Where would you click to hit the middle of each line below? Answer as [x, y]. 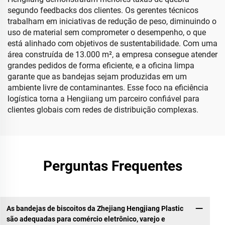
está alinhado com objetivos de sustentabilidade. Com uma [113, 43]
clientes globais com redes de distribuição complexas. [103, 110]
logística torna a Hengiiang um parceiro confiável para [103, 99]
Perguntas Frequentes [113, 166]
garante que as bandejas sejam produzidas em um [97, 77]
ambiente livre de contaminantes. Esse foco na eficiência [108, 88]
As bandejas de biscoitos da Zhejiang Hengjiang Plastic [95, 208]
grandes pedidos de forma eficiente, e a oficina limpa [101, 66]
